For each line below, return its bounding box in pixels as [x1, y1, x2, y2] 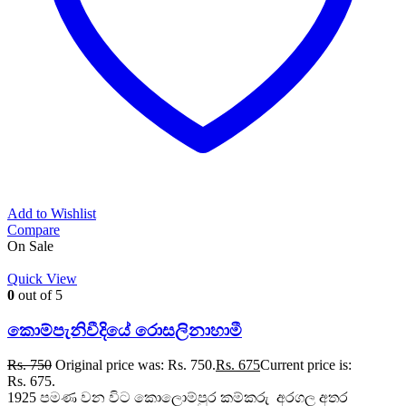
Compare [7, 221, 60, 237]
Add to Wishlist [7, 205, 96, 221]
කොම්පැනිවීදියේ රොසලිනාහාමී [7, 320, 242, 340]
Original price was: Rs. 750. [55, 357, 216, 373]
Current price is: [260, 357, 352, 373]
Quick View [7, 270, 77, 286]
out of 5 [14, 286, 63, 303]
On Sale [7, 237, 53, 254]
